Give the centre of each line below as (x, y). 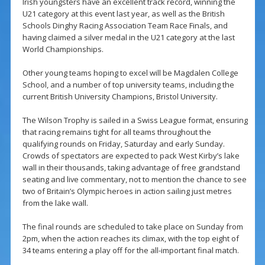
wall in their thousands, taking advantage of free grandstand (131, 168)
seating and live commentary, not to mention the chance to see (134, 180)
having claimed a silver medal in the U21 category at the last (128, 38)
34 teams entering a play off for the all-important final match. (130, 251)
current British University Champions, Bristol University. (120, 97)
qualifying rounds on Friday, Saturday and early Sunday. (123, 144)
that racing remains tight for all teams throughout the (117, 132)
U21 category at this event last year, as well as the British (123, 14)
